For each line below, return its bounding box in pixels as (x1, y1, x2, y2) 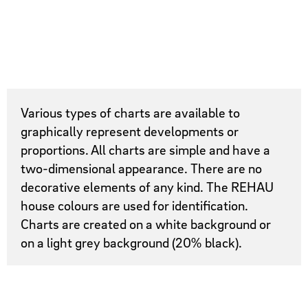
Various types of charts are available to (21, 103, 241, 121)
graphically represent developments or (21, 122, 239, 140)
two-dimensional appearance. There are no (21, 159, 263, 177)
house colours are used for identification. (21, 196, 249, 214)
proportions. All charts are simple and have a (21, 140, 271, 158)
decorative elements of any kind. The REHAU (21, 177, 274, 195)
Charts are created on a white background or (21, 214, 272, 232)
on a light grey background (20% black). (21, 233, 243, 251)
